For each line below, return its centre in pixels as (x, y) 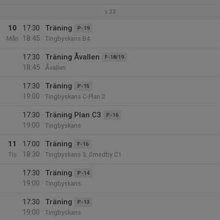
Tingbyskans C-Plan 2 (75, 96)
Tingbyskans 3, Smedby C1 (83, 154)
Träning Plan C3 (73, 115)
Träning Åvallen (72, 57)
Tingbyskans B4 (68, 39)
